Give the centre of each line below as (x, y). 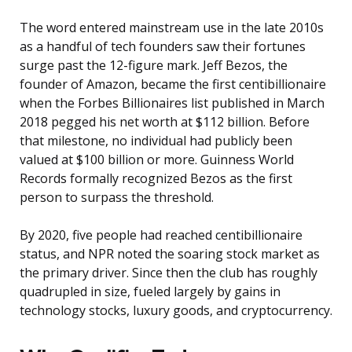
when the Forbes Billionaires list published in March (172, 103)
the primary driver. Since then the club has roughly (169, 273)
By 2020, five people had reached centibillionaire (161, 235)
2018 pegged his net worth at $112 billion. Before (165, 122)
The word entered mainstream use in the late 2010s (172, 28)
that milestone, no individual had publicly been (156, 141)
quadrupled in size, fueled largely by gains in (150, 292)
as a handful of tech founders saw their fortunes (163, 47)
